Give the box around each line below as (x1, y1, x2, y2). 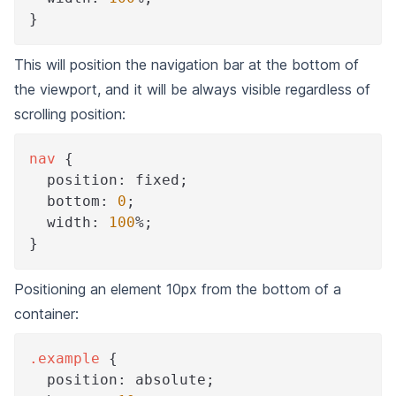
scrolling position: (14, 105, 126, 123)
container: (14, 305, 79, 323)
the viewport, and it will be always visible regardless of (14, 80, 370, 98)
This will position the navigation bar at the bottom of (14, 56, 359, 73)
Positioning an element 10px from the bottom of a (14, 280, 341, 298)
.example (29, 350, 100, 367)
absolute (126, 371, 206, 388)
